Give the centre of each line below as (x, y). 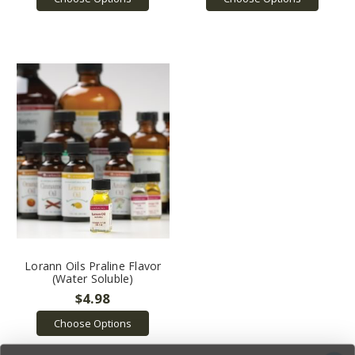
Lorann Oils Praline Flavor (93, 266)
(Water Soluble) (93, 279)
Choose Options (93, 324)
